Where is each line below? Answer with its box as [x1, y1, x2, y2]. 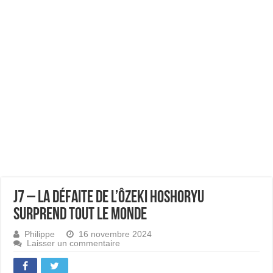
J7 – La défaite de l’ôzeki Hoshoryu [13, 190, 205, 207]
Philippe [24, 230, 55, 239]
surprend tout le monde [13, 207, 147, 224]
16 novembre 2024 [79, 230, 152, 239]
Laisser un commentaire [27, 239, 121, 248]
